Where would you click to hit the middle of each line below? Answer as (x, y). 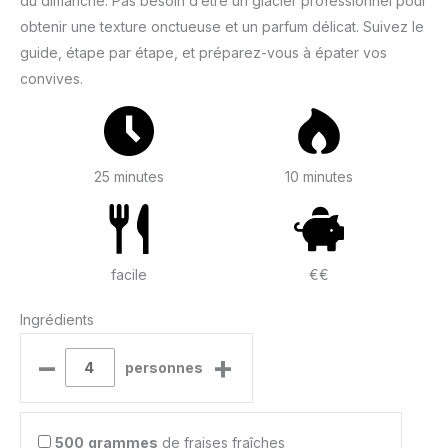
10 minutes (319, 177)
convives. (51, 79)
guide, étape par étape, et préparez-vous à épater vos (203, 53)
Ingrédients (57, 319)
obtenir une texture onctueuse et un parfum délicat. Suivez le (222, 27)
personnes (163, 367)
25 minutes (128, 177)
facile (128, 275)
